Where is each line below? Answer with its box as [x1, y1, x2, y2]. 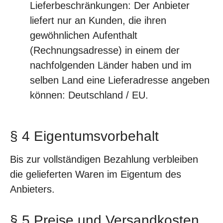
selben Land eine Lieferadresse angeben [30, 75, 210, 86]
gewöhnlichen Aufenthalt [30, 30, 137, 41]
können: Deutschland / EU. [30, 90, 148, 101]
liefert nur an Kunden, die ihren [30, 15, 166, 26]
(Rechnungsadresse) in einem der [30, 45, 180, 56]
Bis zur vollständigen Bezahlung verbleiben [10, 154, 198, 165]
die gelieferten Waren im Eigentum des [10, 169, 181, 180]
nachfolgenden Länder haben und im [30, 60, 192, 71]
